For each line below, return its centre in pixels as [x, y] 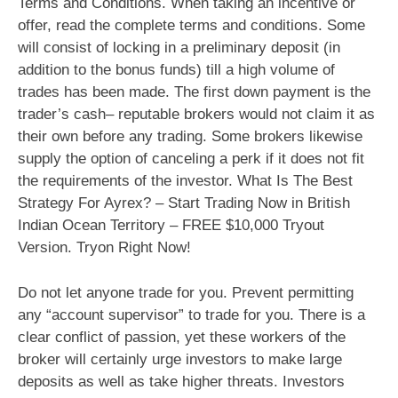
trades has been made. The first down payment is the [194, 92]
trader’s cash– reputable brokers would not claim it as [196, 115]
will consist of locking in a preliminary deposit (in [179, 48]
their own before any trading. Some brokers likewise [190, 137]
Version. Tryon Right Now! [104, 248]
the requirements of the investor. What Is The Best [185, 181]
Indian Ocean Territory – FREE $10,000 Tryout [171, 226]
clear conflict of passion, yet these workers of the [182, 338]
